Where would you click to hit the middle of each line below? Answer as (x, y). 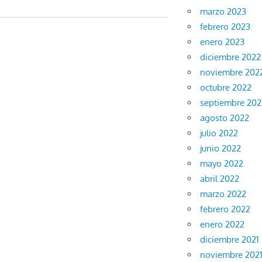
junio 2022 (221, 149)
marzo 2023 (223, 12)
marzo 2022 (223, 194)
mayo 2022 (222, 164)
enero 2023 (223, 42)
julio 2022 (219, 133)
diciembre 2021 (230, 240)
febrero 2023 (225, 27)
